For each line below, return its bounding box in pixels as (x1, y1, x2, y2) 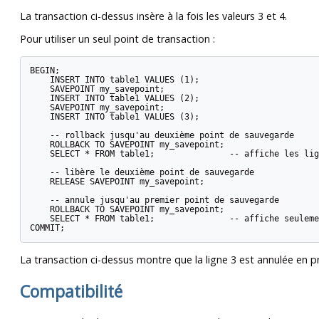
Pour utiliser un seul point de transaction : (20, 32, 215, 46)
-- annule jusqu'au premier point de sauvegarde (29, 195, 279, 206)
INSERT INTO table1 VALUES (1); (29, 75, 199, 85)
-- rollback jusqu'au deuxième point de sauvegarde (29, 130, 294, 141)
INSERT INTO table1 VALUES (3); (29, 112, 199, 122)
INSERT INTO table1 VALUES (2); (29, 93, 199, 104)
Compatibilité (20, 279, 122, 303)
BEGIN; (29, 66, 60, 76)
